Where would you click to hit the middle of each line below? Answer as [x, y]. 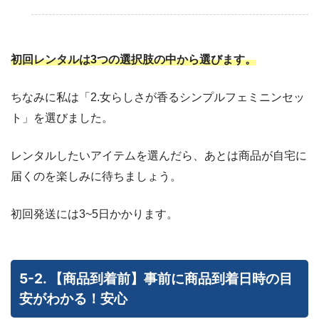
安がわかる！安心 [74, 299]
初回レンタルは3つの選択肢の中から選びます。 [134, 59]
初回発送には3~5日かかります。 [94, 214]
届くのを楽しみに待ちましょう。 [96, 176]
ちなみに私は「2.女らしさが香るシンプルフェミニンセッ [158, 97]
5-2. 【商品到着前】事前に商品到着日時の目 [156, 279]
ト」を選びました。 [62, 117]
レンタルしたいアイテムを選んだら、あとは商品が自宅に [159, 155]
